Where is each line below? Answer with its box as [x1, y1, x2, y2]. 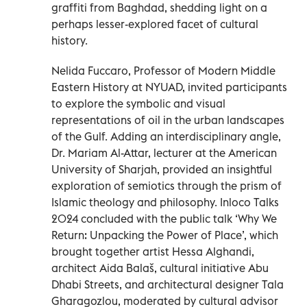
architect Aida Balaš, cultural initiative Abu [51, 260, 269, 275]
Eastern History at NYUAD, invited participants [51, 79, 287, 94]
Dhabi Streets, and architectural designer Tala [51, 277, 284, 291]
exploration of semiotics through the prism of [51, 178, 282, 193]
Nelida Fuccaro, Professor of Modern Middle [51, 63, 275, 77]
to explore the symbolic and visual [51, 96, 225, 110]
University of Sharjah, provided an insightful [51, 162, 272, 176]
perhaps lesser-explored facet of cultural [51, 16, 258, 31]
